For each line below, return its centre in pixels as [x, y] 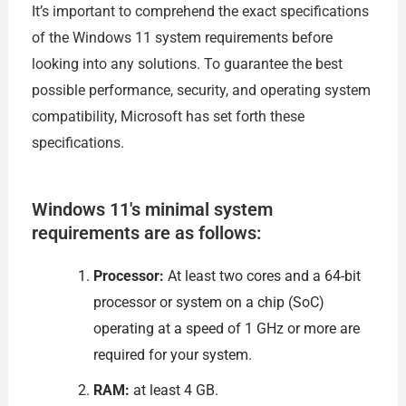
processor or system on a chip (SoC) [208, 302]
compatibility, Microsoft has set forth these [168, 117]
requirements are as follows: [146, 232]
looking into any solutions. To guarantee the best [187, 64]
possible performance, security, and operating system [201, 91]
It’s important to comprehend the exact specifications [200, 12]
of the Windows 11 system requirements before [182, 38]
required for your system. [172, 354]
